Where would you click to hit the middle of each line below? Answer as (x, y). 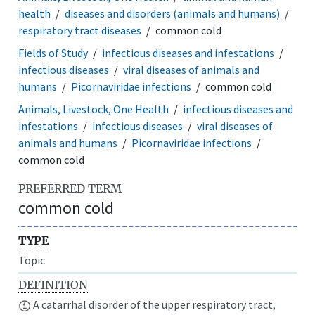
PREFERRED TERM (70, 188)
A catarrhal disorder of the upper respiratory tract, (154, 304)
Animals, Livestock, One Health (94, 109)
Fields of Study (53, 52)
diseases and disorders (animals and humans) (173, 13)
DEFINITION (53, 284)
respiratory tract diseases (80, 30)
